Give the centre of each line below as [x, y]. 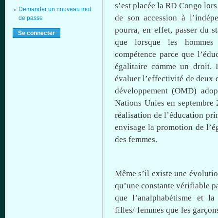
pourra [126, 30]
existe [162, 173]
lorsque [147, 42]
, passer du [191, 30]
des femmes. [136, 139]
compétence [136, 54]
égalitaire [131, 66]
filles [124, 210]
